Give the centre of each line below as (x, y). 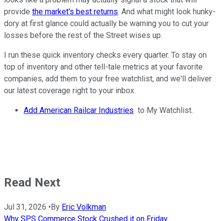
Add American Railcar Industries (79, 110)
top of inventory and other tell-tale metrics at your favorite (103, 67)
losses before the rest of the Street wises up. (83, 35)
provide (18, 11)
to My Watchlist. (163, 110)
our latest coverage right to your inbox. (70, 90)
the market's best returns (75, 11)
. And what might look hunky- (167, 11)
